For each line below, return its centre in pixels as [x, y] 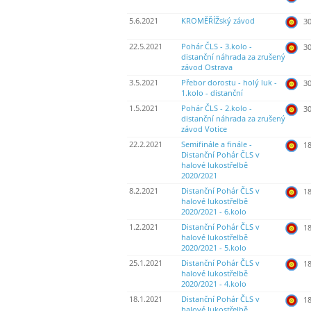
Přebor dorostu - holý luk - [229, 83]
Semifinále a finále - [217, 145]
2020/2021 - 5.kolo [214, 248]
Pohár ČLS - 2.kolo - [217, 109]
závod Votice [204, 129]
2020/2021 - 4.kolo [214, 284]
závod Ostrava [207, 68]
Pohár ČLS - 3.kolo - [217, 47]
